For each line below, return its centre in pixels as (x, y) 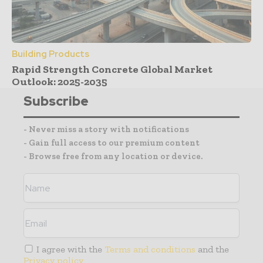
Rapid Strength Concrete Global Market (112, 70)
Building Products (50, 54)
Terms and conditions (150, 249)
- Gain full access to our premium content (112, 143)
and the (213, 249)
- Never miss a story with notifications (106, 129)
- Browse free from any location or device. (113, 156)
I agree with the (70, 249)
